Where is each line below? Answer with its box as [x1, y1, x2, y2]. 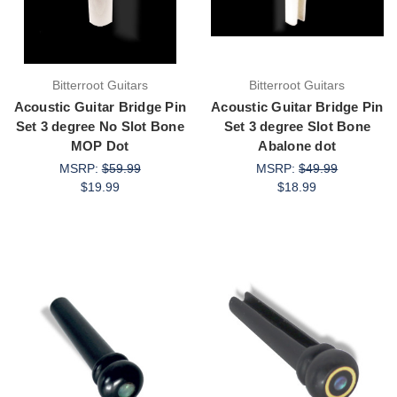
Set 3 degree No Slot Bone [15, 119, 184, 135]
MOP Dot [70, 138, 129, 154]
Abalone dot [258, 138, 337, 154]
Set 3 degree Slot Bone [223, 119, 370, 135]
